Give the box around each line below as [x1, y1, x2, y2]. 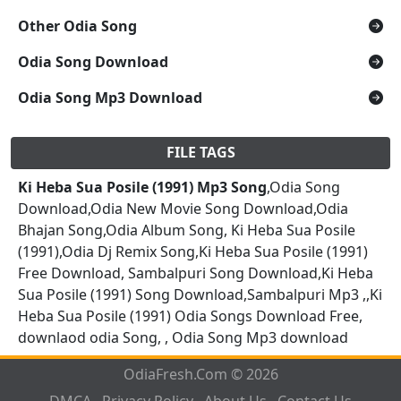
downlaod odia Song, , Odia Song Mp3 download [18, 327, 348, 347]
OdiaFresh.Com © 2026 [123, 363, 278, 384]
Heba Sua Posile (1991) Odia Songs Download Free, [18, 305, 363, 326]
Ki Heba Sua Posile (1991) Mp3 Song [18, 176, 267, 197]
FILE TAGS [166, 141, 235, 162]
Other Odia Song [18, 15, 137, 36]
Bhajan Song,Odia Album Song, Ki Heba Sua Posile [18, 219, 355, 240]
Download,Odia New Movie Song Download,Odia [18, 198, 348, 218]
